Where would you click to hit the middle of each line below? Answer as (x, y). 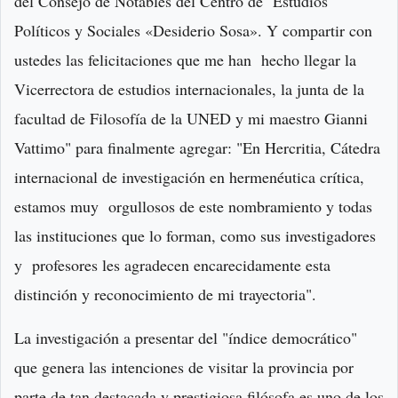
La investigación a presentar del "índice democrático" (186, 338)
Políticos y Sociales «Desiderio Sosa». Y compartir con (193, 31)
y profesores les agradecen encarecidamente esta (172, 265)
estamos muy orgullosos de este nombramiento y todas (193, 207)
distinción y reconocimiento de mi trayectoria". (168, 295)
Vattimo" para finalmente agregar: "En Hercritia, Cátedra (197, 148)
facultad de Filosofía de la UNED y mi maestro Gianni (191, 119)
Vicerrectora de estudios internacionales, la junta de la (189, 89)
